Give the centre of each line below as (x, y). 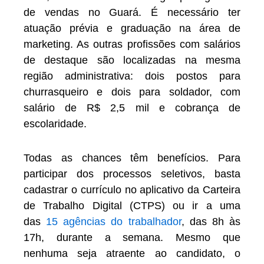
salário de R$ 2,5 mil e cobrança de (132, 108)
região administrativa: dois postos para (132, 76)
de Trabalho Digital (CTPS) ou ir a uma (132, 206)
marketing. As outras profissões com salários (132, 44)
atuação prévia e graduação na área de (132, 28)
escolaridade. (55, 123)
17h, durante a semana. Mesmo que (132, 238)
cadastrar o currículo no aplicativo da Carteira (132, 190)
